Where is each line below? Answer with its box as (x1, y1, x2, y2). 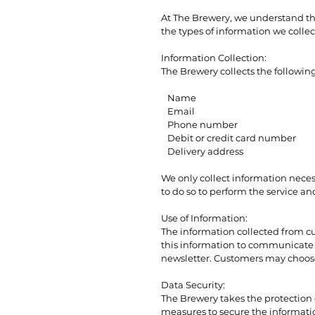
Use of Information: (161, 212, 247, 224)
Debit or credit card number (161, 132, 296, 143)
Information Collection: (161, 52, 266, 63)
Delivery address (161, 146, 243, 157)
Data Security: (161, 279, 225, 290)
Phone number (161, 119, 238, 130)
